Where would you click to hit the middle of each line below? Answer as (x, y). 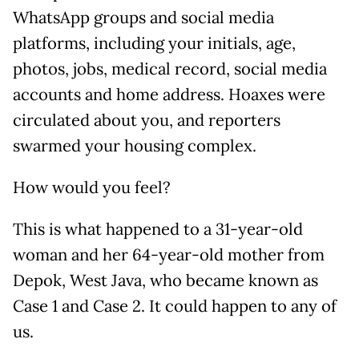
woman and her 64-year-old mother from (169, 254)
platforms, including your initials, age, (154, 43)
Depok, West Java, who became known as (165, 280)
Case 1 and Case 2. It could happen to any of (175, 306)
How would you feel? (92, 187)
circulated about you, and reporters (147, 120)
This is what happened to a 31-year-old (158, 229)
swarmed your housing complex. (135, 145)
